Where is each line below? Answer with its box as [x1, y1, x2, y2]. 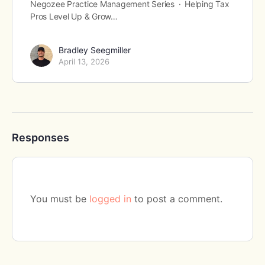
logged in [89, 193, 131, 205]
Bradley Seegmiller [59, 45, 131, 56]
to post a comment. [131, 193, 222, 205]
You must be [30, 193, 89, 205]
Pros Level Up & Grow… [30, 11, 118, 22]
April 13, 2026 [59, 57, 109, 67]
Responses [12, 131, 69, 144]
